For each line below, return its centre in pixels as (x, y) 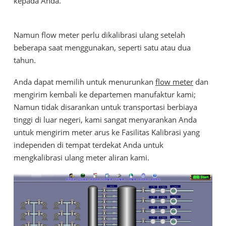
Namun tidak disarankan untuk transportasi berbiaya (105, 107)
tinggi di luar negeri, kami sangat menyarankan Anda (105, 120)
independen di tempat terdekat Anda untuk (89, 145)
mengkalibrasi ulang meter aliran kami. (81, 157)
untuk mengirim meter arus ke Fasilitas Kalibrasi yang (107, 132)
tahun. (25, 60)
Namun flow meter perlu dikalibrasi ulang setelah (99, 35)
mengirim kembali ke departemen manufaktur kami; (105, 94)
